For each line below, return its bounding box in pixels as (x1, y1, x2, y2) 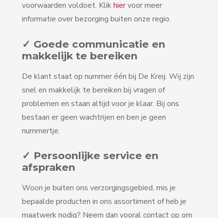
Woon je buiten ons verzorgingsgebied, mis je (22, 182, 176, 194)
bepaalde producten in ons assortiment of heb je (22, 196, 186, 207)
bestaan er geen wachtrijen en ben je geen (22, 111, 166, 123)
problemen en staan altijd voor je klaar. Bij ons (22, 98, 179, 109)
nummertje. (22, 125, 60, 136)
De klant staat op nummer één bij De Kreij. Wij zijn (22, 71, 194, 82)
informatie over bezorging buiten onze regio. (22, 14, 171, 25)
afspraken (22, 161, 75, 174)
